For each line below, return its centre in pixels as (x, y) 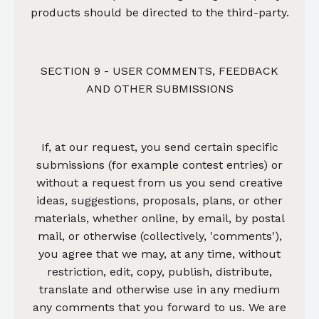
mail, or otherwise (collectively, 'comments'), (159, 236)
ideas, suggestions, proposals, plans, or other (159, 200)
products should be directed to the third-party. (159, 12)
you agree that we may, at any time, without (159, 253)
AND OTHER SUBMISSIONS (159, 88)
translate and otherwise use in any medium (159, 289)
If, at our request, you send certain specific (159, 147)
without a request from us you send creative (159, 182)
